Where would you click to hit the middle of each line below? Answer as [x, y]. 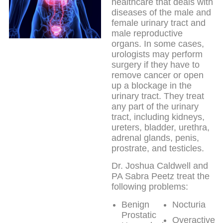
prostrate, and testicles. [158, 148]
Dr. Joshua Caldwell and [160, 166]
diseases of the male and [161, 12]
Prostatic [139, 215]
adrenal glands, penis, [155, 138]
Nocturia [189, 204]
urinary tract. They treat [158, 96]
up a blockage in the [152, 86]
